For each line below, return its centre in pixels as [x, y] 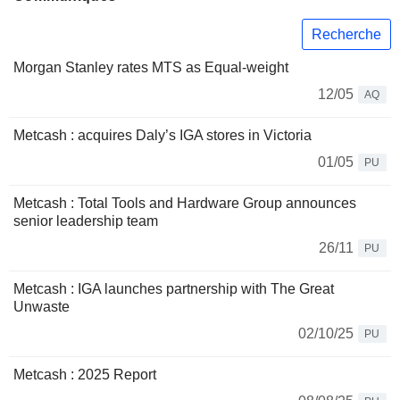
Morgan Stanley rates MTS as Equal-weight [151, 68]
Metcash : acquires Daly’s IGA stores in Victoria [162, 136]
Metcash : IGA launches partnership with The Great [174, 289]
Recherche [346, 34]
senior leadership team [86, 221]
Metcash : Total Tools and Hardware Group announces [185, 204]
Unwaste [42, 307]
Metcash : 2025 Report [85, 375]
